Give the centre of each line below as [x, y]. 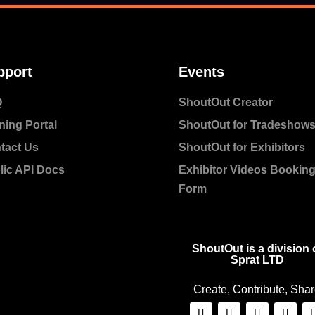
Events [201, 72]
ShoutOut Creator [225, 103]
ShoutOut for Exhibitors [243, 148]
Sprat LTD [257, 260]
